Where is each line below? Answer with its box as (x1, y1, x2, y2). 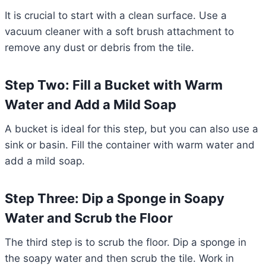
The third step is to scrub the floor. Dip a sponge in (5, 236, 246, 249)
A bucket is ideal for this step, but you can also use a (5, 123, 258, 135)
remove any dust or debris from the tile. (5, 42, 194, 54)
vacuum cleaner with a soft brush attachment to (5, 26, 234, 38)
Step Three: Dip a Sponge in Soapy (5, 191, 224, 207)
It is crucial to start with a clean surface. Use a (5, 9, 227, 22)
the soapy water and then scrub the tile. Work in (5, 252, 234, 265)
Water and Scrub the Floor (5, 210, 173, 226)
